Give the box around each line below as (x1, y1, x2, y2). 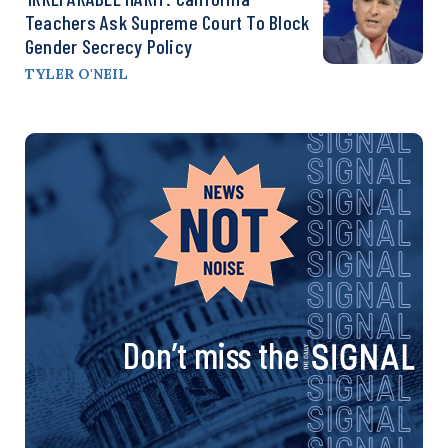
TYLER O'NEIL (25, 65, 128, 84)
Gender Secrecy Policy (25, 34, 193, 59)
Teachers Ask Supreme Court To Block (25, 10, 310, 35)
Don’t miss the (123, 333, 299, 377)
